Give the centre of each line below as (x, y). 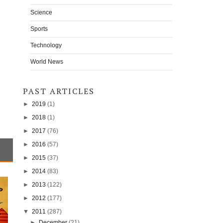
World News (47, 61)
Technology (46, 45)
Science (41, 12)
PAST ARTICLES (59, 91)
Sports (39, 29)
